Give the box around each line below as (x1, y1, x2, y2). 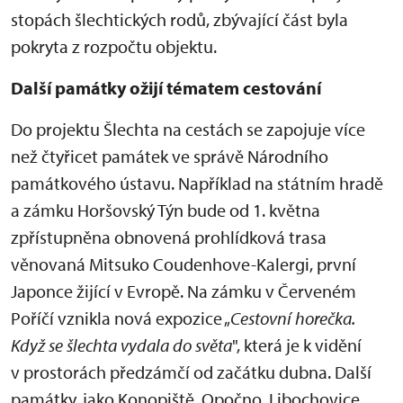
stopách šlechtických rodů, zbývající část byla (11, 8, 348, 31)
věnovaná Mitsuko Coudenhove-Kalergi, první (11, 253, 356, 276)
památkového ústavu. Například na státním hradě (11, 172, 383, 195)
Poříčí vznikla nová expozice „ (11, 307, 230, 330)
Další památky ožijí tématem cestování (11, 76, 321, 100)
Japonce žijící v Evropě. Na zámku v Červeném (11, 280, 356, 303)
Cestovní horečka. (230, 307, 355, 330)
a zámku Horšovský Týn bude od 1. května (11, 199, 320, 222)
